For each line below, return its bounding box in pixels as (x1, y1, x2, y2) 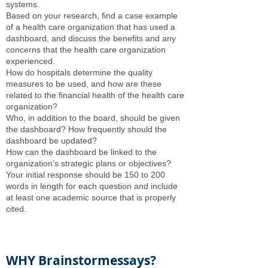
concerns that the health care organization (6, 45, 166, 54)
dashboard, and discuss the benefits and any (6, 33, 176, 43)
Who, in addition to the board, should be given (6, 113, 180, 123)
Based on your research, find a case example (6, 11, 178, 20)
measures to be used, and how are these (6, 79, 162, 89)
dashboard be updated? (6, 136, 97, 145)
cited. (6, 204, 26, 214)
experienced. (6, 56, 55, 66)
